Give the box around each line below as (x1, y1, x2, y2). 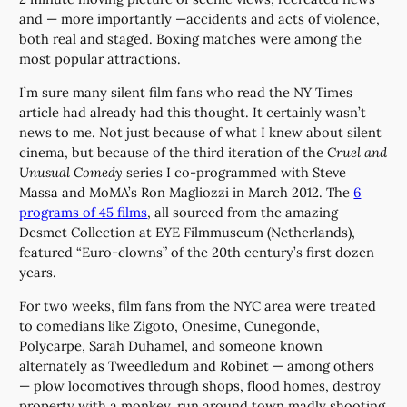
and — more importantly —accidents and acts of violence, (19, 10, 381, 28)
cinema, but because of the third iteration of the (19, 143, 328, 161)
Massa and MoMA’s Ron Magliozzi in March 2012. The (19, 183, 354, 201)
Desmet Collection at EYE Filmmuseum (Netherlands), (19, 223, 356, 241)
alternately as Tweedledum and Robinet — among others (19, 356, 375, 374)
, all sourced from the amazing (147, 203, 339, 221)
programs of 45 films (19, 203, 148, 221)
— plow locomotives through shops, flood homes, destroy (19, 376, 382, 394)
